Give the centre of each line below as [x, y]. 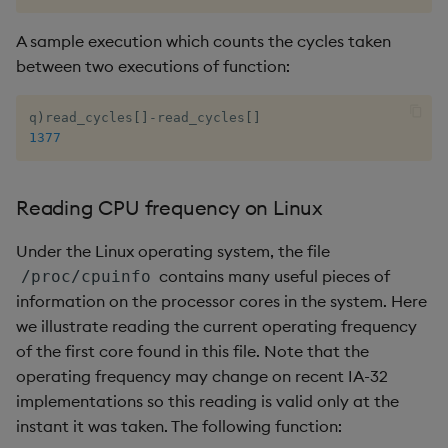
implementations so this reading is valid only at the [207, 400]
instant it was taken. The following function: [179, 425]
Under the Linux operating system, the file [173, 250]
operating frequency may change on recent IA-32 [202, 375]
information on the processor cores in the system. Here [221, 300]
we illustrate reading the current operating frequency [216, 325]
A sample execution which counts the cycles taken [203, 41]
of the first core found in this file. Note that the [192, 350]
